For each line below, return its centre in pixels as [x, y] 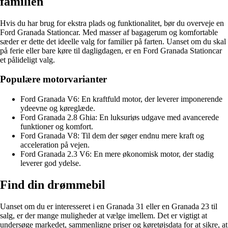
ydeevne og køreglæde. [58, 108]
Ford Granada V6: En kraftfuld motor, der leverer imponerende [121, 99]
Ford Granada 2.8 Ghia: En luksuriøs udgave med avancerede [120, 117]
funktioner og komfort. [57, 126]
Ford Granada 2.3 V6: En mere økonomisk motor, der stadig [117, 154]
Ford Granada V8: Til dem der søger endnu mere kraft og [112, 135]
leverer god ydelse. [51, 163]
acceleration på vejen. [55, 145]
